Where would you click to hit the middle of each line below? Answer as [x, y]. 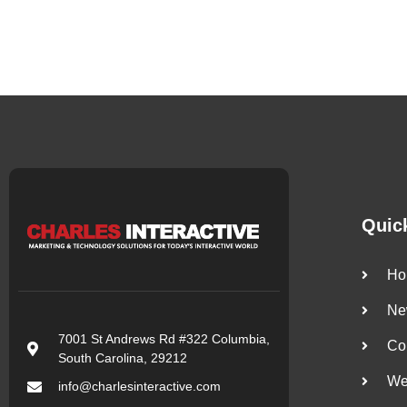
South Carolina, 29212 [123, 358]
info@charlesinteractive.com [139, 387]
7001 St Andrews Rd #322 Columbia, [164, 339]
